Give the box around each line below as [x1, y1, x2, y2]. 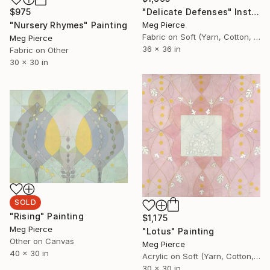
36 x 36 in [142, 44, 181, 54]
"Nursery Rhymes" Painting [10, 19, 127, 30]
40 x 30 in [10, 248, 49, 259]
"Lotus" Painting [142, 226, 215, 237]
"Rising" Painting [10, 211, 84, 222]
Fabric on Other [10, 45, 69, 55]
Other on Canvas [10, 236, 74, 246]
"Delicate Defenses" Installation [251, 7, 259, 17]
